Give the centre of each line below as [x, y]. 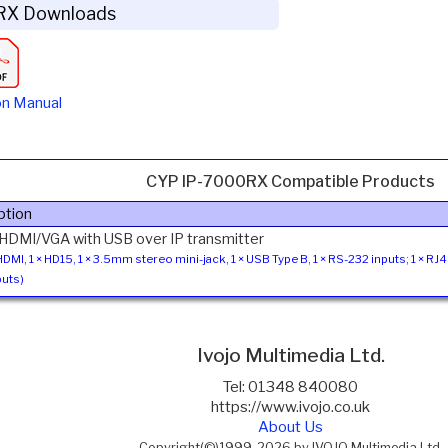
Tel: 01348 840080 [291, 386]
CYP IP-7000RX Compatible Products [291, 181]
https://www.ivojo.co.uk [291, 406]
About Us [291, 426]
